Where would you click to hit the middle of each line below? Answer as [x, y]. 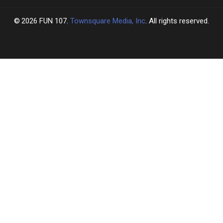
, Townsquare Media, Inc [106, 21]
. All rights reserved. [177, 21]
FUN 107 [53, 21]
